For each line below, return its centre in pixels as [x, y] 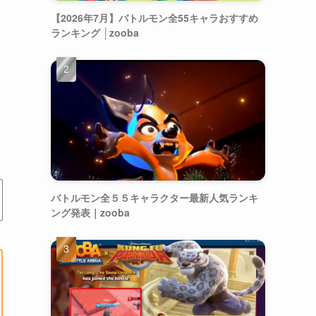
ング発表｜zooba [90, 212]
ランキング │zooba [95, 32]
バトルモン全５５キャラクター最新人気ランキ [154, 197]
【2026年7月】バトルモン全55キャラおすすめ [154, 17]
